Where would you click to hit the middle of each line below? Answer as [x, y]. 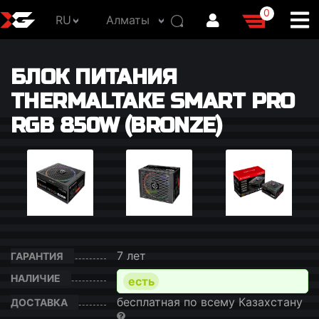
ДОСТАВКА [39, 302]
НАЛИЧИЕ [36, 278]
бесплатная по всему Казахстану [210, 302]
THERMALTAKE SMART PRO [153, 101]
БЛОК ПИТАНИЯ [94, 77]
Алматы [127, 20]
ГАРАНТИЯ [37, 256]
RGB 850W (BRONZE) [116, 126]
